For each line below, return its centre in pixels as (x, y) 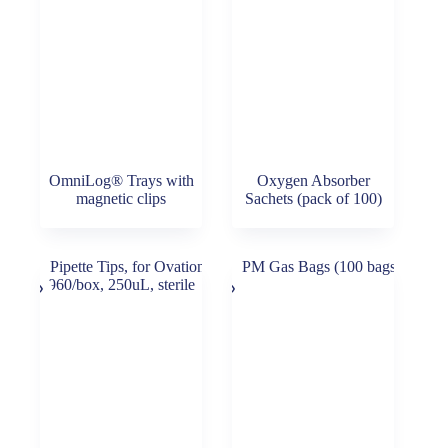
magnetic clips (121, 199)
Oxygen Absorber (313, 181)
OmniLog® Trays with (121, 181)
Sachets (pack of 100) (313, 199)
